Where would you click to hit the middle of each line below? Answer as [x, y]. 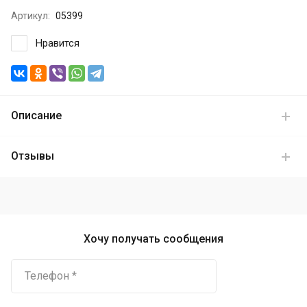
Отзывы [33, 156]
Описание [36, 115]
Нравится [58, 43]
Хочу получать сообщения [153, 239]
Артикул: [30, 16]
